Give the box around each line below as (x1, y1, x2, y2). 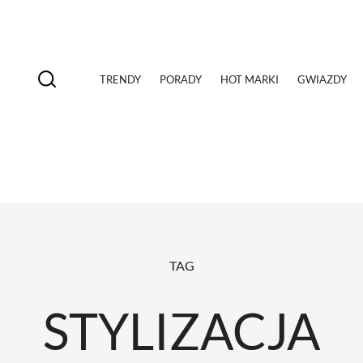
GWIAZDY (297, 73, 347, 86)
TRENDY (100, 73, 141, 86)
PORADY (160, 73, 202, 86)
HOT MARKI (220, 73, 279, 86)
